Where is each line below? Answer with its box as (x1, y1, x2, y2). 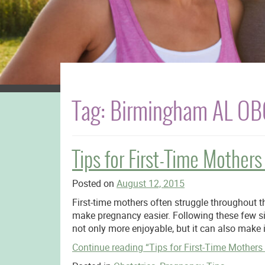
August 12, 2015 (116, 177, 185, 190)
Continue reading (72, 241, 146, 254)
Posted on (72, 177, 117, 190)
